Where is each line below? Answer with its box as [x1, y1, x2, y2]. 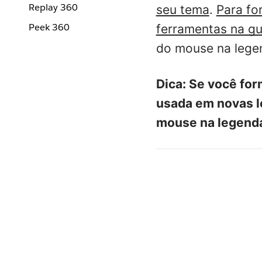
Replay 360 [29, 1, 78, 13]
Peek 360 [29, 21, 70, 33]
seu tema [156, 2, 209, 18]
